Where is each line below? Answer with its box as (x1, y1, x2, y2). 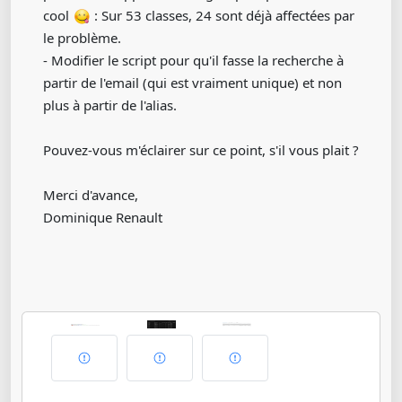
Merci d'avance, (43, 185, 138, 204)
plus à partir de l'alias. (43, 95, 177, 114)
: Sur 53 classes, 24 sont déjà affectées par (91, 5, 354, 24)
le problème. (43, 28, 121, 47)
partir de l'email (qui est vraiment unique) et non (43, 73, 342, 92)
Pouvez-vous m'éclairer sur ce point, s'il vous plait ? (43, 140, 359, 159)
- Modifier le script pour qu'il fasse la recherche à (43, 50, 344, 69)
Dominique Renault (43, 207, 162, 226)
